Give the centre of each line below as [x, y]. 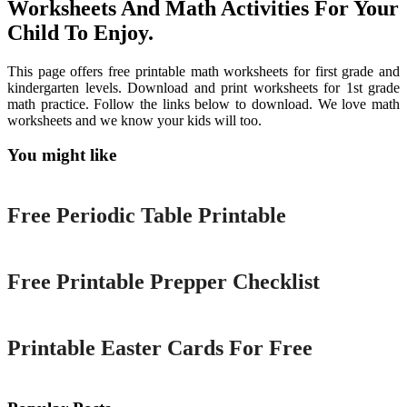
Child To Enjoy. [80, 32]
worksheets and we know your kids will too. [134, 120]
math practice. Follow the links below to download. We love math [203, 104]
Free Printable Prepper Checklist [164, 281]
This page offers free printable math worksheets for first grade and [203, 71]
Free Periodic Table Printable [147, 215]
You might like [62, 155]
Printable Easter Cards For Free [160, 347]
